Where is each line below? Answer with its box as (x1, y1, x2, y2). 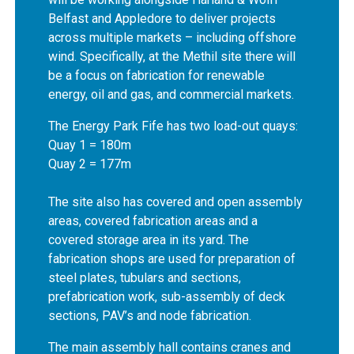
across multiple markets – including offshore (48, 29, 297, 45)
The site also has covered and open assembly (48, 194, 303, 209)
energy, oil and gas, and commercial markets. (48, 86, 295, 102)
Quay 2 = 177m (48, 156, 132, 171)
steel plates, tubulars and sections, (48, 269, 242, 285)
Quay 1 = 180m (48, 137, 132, 153)
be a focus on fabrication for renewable (48, 67, 265, 83)
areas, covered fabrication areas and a (48, 213, 258, 228)
